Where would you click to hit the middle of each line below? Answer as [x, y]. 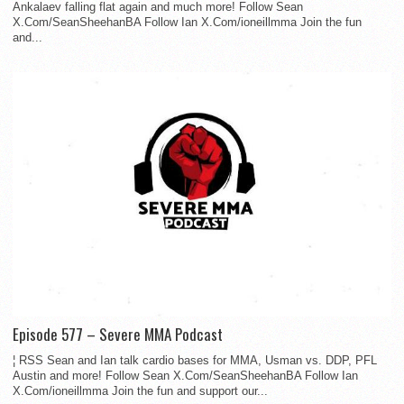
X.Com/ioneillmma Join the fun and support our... [140, 390]
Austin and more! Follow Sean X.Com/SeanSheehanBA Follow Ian [185, 375]
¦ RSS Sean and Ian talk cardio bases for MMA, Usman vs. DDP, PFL [195, 360]
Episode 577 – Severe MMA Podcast [118, 334]
